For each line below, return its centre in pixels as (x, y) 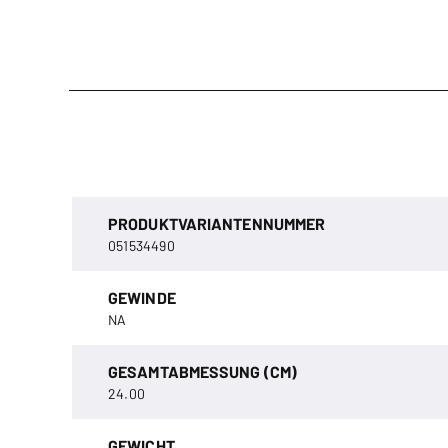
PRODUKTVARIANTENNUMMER (217, 223)
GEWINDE (142, 297)
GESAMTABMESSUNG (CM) (202, 371)
